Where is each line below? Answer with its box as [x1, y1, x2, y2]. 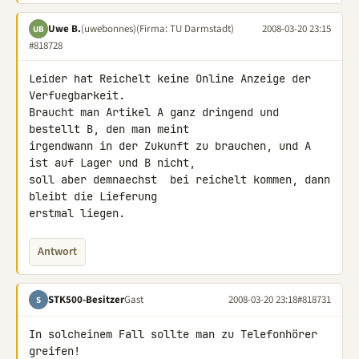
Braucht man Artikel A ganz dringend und [29, 105, 279, 119]
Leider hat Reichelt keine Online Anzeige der [29, 71, 311, 86]
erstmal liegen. [29, 206, 125, 220]
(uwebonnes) [81, 21, 136, 36]
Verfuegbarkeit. [29, 88, 125, 103]
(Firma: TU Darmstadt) [136, 21, 234, 36]
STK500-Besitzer [48, 292, 124, 307]
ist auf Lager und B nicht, [29, 155, 202, 170]
